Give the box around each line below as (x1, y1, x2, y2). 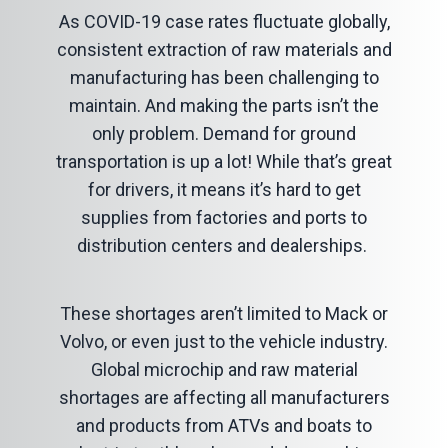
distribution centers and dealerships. (77, 235, 371, 256)
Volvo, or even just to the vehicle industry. (60, 331, 388, 352)
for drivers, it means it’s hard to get (87, 179, 361, 200)
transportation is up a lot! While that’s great (56, 151, 392, 172)
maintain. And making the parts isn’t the (69, 95, 379, 116)
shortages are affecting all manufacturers (58, 387, 390, 408)
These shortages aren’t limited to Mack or (60, 303, 388, 324)
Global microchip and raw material (90, 359, 358, 380)
